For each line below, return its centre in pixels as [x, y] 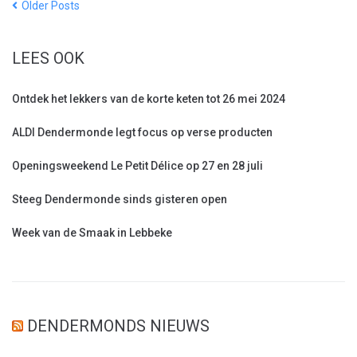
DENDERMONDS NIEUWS [118, 326]
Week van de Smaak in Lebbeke [92, 233]
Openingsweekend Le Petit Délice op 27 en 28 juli [137, 166]
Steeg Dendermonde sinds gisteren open [120, 200]
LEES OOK [48, 59]
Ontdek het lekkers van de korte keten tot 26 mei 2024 [149, 99]
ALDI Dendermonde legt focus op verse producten [142, 133]
